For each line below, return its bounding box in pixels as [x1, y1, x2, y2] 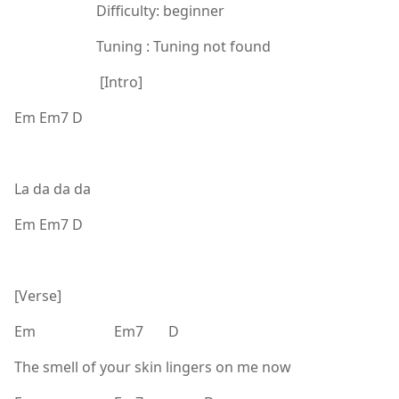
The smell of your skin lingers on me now [14, 356, 291, 377]
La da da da [14, 178, 91, 199]
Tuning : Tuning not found [14, 36, 271, 56]
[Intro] [14, 71, 142, 92]
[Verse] [14, 285, 61, 305]
